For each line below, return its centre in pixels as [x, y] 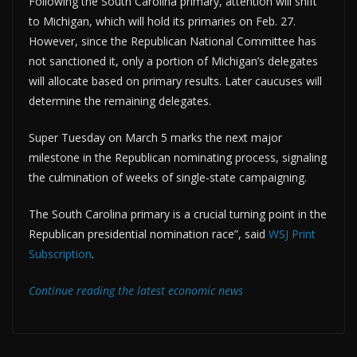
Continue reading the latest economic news [136, 291]
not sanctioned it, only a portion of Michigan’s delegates [173, 61]
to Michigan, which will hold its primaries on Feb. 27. [162, 22]
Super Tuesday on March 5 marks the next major [155, 138]
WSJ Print [292, 234]
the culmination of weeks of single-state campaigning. [168, 178]
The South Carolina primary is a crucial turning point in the [178, 214]
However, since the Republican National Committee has [173, 41]
